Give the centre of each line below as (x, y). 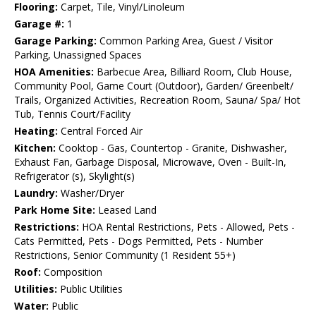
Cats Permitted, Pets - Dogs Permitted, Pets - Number (139, 241)
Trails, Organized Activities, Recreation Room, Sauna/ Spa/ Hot (157, 100)
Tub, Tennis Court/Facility (72, 114)
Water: (31, 306)
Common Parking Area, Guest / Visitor (185, 41)
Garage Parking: (55, 41)
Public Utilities (90, 289)
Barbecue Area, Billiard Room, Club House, (193, 72)
